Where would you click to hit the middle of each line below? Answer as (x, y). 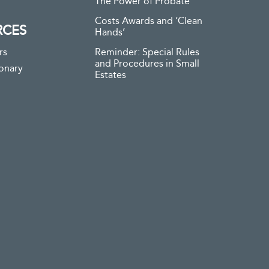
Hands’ (110, 33)
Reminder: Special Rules (147, 53)
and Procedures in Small (147, 64)
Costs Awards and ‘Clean (149, 21)
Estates (110, 75)
